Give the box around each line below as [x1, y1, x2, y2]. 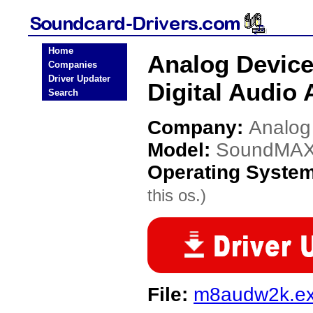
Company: [147, 117, 249, 138]
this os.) [147, 186, 206, 205]
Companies [48, 59, 97, 70]
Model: [147, 139, 216, 161]
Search [48, 87, 78, 98]
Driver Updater [48, 73, 110, 84]
